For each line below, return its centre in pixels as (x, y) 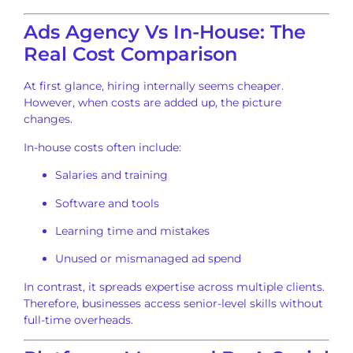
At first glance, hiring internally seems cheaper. (154, 86)
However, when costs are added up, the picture (152, 103)
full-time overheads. (78, 320)
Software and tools (107, 203)
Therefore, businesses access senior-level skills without (173, 303)
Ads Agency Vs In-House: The (165, 32)
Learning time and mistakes (132, 231)
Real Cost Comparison (130, 54)
